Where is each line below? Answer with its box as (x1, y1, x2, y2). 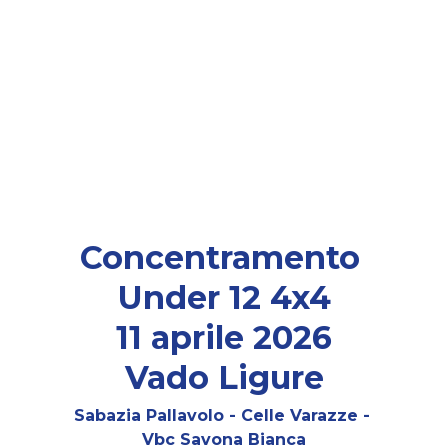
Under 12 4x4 (117, 278, 331, 317)
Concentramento (79, 238, 369, 277)
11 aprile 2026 (116, 318, 332, 357)
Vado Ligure (124, 358, 324, 397)
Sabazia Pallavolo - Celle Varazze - (73, 406, 375, 425)
